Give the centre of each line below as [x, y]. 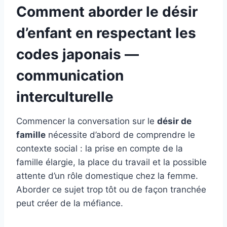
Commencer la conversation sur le [87, 121]
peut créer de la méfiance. [70, 203]
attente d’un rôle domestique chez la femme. [107, 176]
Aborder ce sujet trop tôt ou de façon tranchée [111, 190]
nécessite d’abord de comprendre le [120, 135]
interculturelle [65, 97]
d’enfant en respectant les [106, 33]
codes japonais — [78, 54]
